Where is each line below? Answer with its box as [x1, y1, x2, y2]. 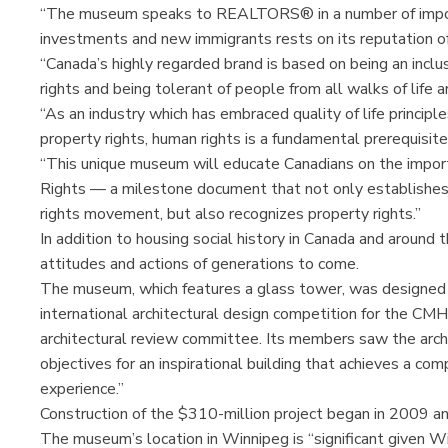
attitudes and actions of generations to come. [40, 252, 359, 275]
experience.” [40, 377, 124, 400]
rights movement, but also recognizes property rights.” [40, 202, 421, 225]
